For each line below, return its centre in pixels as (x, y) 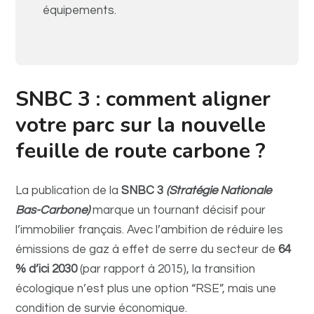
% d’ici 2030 (47, 269)
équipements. (80, 11)
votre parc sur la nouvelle (141, 125)
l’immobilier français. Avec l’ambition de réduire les (150, 230)
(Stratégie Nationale (219, 191)
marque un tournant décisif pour (179, 210)
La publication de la (69, 191)
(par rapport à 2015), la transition (166, 269)
